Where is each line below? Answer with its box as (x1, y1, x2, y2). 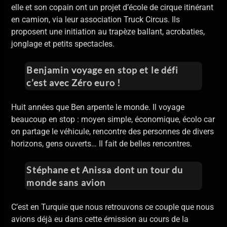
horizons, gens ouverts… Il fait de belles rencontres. (11, 139, 193, 149)
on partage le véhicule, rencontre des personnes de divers (11, 127, 214, 137)
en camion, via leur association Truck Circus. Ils (11, 15, 180, 25)
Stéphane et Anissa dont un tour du (26, 164, 183, 175)
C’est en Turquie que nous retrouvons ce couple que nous (11, 202, 214, 212)
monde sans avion (26, 176, 106, 188)
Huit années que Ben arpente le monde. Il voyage (11, 102, 185, 112)
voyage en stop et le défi (71, 64, 179, 75)
